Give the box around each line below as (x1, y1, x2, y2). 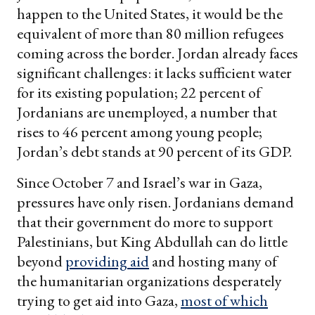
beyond (17, 251, 65, 272)
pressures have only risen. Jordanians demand (17, 192, 294, 213)
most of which (181, 290, 268, 311)
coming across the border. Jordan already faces (17, 43, 298, 64)
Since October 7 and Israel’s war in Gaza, (17, 172, 262, 193)
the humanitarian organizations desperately (17, 271, 282, 292)
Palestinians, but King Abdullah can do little (17, 231, 288, 252)
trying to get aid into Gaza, (17, 290, 181, 311)
